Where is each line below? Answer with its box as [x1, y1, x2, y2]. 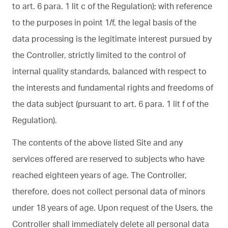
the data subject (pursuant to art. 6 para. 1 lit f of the [12, 98, 209, 109]
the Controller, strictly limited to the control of [12, 49, 186, 60]
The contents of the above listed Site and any [12, 137, 183, 148]
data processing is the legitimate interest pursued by [12, 33, 212, 44]
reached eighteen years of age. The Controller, [12, 169, 187, 180]
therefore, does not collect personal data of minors [12, 186, 205, 196]
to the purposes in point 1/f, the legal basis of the [12, 17, 196, 27]
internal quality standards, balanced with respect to [12, 66, 207, 76]
